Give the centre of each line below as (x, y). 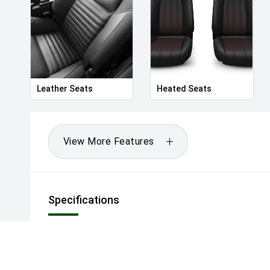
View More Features (109, 142)
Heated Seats (184, 89)
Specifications (84, 200)
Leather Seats (65, 89)
